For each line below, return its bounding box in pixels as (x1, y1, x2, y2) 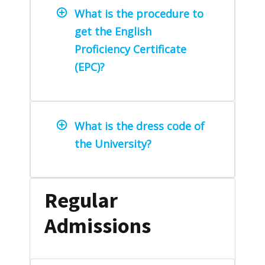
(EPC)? (75, 60, 105, 75)
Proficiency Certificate (75, 42, 186, 57)
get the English (75, 24, 151, 39)
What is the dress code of (75, 119, 205, 134)
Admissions (44, 212, 151, 239)
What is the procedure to (75, 7, 203, 21)
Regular (44, 186, 118, 214)
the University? (75, 137, 151, 151)
